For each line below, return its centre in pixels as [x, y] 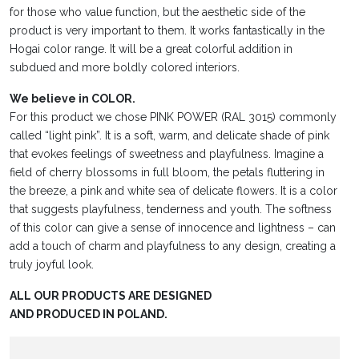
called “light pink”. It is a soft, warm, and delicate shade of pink [169, 135]
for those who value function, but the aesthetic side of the [157, 12]
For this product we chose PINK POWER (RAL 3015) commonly [173, 117]
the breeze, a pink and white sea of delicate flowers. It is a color [173, 190]
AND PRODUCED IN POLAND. [89, 314]
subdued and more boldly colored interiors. [125, 67]
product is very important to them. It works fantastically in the [167, 30]
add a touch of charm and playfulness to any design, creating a [173, 246]
